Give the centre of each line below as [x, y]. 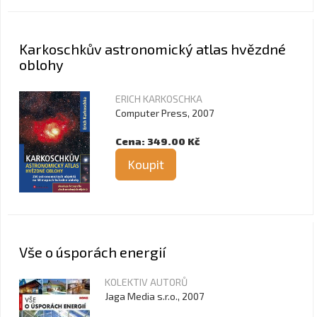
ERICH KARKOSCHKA [159, 99]
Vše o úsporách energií [92, 252]
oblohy [41, 64]
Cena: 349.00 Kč [157, 141]
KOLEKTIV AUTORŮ [146, 282]
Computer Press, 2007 [165, 113]
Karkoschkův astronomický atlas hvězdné [152, 49]
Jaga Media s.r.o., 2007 [154, 296]
